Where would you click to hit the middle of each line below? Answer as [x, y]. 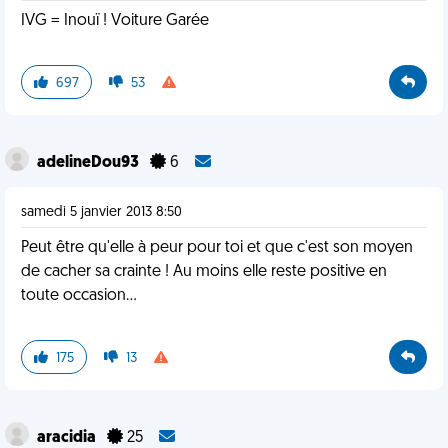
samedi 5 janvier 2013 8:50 [101, 212]
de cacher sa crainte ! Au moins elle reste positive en [204, 272]
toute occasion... [79, 296]
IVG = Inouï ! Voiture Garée [115, 21]
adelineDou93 [89, 163]
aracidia [68, 438]
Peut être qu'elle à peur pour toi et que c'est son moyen [217, 248]
